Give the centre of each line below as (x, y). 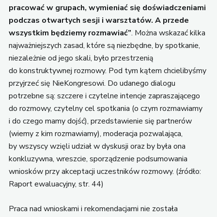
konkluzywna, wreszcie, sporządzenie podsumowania (98, 159)
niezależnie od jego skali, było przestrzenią (81, 58)
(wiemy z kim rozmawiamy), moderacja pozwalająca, (95, 133)
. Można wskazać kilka (168, 33)
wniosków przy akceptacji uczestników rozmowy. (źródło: (105, 171)
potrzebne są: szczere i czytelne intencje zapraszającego (104, 96)
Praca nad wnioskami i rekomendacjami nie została (93, 209)
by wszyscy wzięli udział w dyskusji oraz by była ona (97, 146)
